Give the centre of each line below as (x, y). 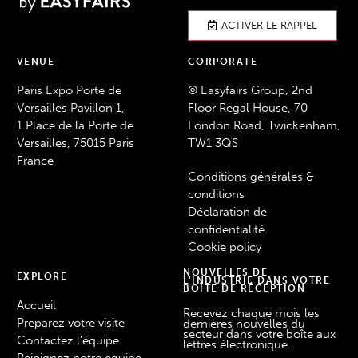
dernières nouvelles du (244, 323)
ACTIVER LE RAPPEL (269, 25)
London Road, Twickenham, (264, 126)
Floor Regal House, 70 (247, 108)
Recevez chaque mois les (251, 313)
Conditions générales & (251, 177)
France (35, 161)
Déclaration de (227, 212)
